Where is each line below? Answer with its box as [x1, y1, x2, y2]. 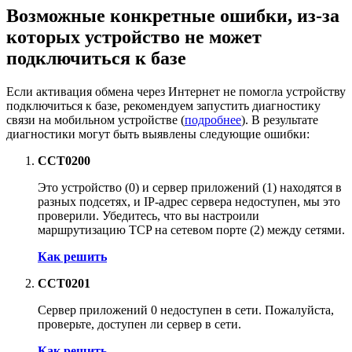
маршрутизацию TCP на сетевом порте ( [38, 222, 254, 236]
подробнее [185, 112, 241, 126]
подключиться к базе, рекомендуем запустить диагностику [6, 98, 321, 112]
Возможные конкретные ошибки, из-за [6, 5, 339, 26]
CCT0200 [38, 153, 90, 167]
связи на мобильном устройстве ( [6, 112, 185, 126]
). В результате [241, 112, 318, 126]
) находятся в [273, 180, 342, 194]
